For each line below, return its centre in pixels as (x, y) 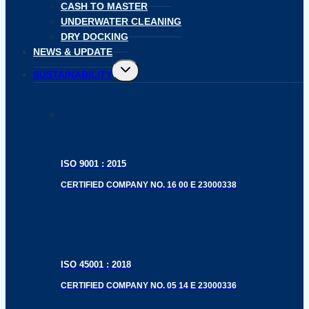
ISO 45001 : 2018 (96, 265)
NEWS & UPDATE (73, 52)
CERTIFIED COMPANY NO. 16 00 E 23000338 (149, 185)
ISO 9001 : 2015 (93, 164)
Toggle (130, 66)
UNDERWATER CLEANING (121, 22)
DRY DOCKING (94, 37)
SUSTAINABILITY (73, 75)
